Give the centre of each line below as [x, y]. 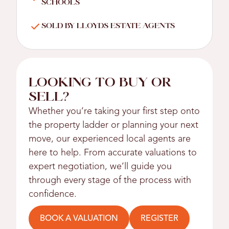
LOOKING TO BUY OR [100, 83]
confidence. [53, 194]
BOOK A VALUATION [79, 219]
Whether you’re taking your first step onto [114, 111]
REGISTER [159, 219]
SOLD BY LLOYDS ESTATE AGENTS [108, 26]
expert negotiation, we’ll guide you [100, 166]
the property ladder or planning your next [113, 125]
